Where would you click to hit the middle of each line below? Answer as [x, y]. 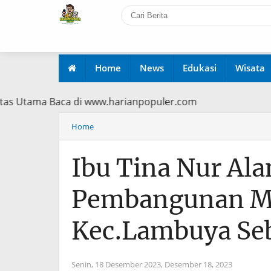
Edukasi [200, 68]
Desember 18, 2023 [198, 264]
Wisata [250, 68]
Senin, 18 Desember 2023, [118, 264]
